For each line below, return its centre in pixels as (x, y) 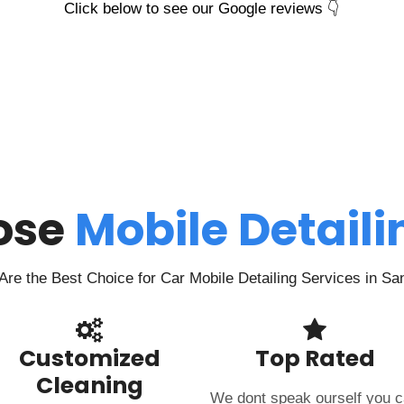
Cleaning (89, 386)
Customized (89, 358)
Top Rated (315, 358)
